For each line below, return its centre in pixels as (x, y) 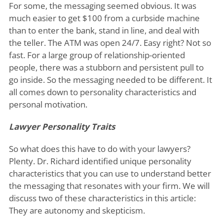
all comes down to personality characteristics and (102, 92)
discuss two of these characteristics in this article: (102, 198)
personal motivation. (48, 104)
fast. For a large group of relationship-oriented (97, 55)
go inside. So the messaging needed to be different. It (110, 80)
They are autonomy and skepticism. (77, 210)
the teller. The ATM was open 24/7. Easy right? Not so (110, 43)
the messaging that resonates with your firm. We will (109, 186)
